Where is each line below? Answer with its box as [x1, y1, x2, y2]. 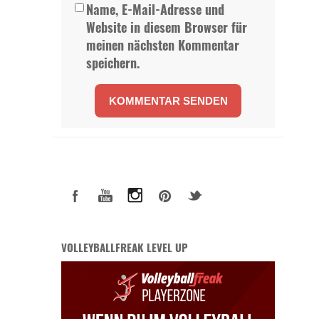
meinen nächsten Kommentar [86, 36, 239, 55]
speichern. [86, 53, 140, 73]
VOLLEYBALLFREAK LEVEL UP [61, 239, 188, 256]
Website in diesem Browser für [86, 18, 247, 37]
